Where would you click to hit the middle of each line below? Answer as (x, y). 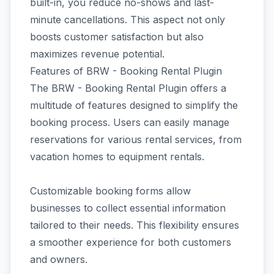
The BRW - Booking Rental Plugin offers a (128, 88)
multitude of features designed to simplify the (134, 105)
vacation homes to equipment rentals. (119, 157)
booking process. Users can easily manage (130, 122)
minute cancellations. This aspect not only (128, 20)
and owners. (59, 259)
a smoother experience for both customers (131, 242)
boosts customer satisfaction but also (117, 37)
